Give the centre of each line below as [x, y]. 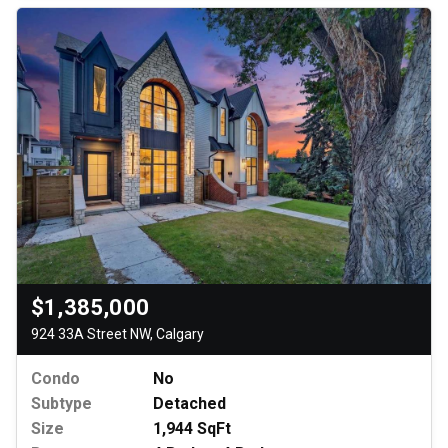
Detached [189, 403]
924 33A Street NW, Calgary [117, 333]
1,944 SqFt [192, 428]
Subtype [61, 403]
